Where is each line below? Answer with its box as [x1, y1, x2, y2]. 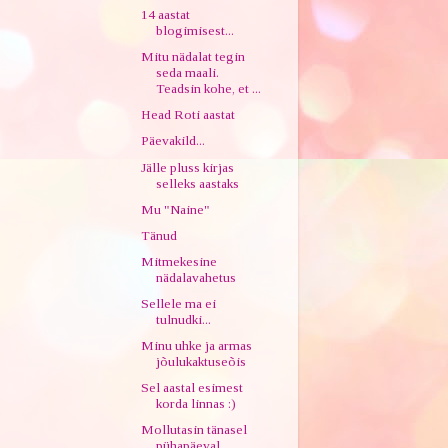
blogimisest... [156, 23, 235, 38]
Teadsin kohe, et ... [156, 81, 262, 97]
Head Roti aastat [141, 107, 236, 123]
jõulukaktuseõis [156, 354, 247, 370]
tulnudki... [156, 312, 212, 327]
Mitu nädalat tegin [141, 49, 246, 65]
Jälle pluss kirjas [141, 159, 235, 175]
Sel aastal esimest [141, 380, 244, 396]
